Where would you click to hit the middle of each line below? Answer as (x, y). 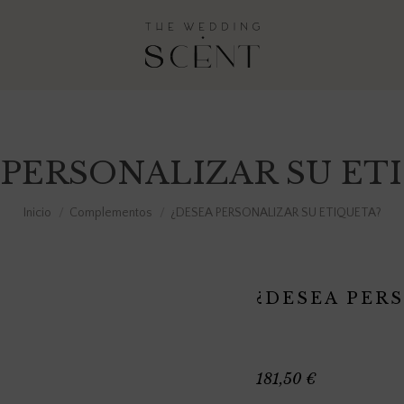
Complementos (110, 213)
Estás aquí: (55, 204)
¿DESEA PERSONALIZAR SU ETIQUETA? (275, 213)
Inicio (37, 213)
